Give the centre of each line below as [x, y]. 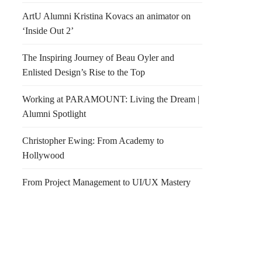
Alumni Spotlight [54, 114]
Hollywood [43, 155]
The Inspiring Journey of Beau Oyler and [98, 58]
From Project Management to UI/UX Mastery [106, 182]
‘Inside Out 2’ [48, 31]
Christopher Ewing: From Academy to [93, 141]
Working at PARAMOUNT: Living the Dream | [111, 99]
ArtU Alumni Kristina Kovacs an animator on [106, 16]
